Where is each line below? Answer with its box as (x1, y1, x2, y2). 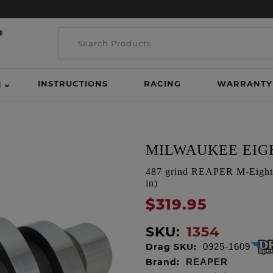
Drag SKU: (146, 241, 197, 252)
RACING (143, 79, 181, 88)
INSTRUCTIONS (37, 79, 108, 88)
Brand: (146, 257, 180, 268)
